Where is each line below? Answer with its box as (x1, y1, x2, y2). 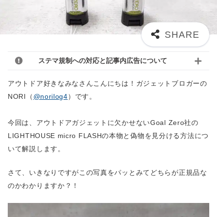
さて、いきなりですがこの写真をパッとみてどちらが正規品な (8, 169, 207, 177)
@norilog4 (33, 93, 68, 101)
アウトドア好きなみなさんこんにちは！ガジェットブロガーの (8, 79, 207, 88)
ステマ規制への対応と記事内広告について (38, 57, 167, 65)
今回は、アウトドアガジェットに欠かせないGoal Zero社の (8, 119, 199, 127)
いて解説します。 (8, 145, 65, 153)
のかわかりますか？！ (8, 182, 79, 190)
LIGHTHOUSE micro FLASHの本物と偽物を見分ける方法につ (8, 132, 209, 140)
